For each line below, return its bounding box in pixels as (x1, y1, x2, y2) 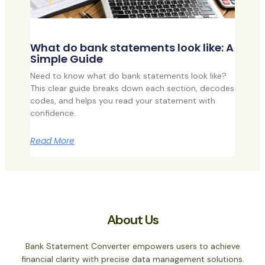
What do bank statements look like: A (30, 40, 234, 55)
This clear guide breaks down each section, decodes (30, 82, 234, 93)
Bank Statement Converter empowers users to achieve (25, 241, 240, 252)
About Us (106, 211, 159, 228)
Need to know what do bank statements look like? (30, 70, 227, 81)
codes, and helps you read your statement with (30, 95, 215, 106)
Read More (30, 134, 75, 147)
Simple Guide (30, 51, 103, 66)
